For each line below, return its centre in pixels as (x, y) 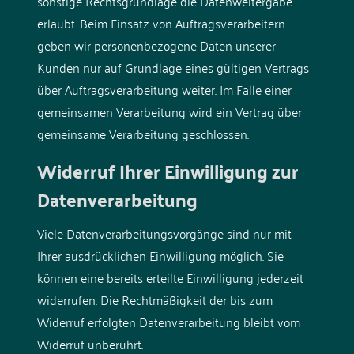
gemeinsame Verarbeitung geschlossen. (143, 133)
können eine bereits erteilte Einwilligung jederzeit (170, 277)
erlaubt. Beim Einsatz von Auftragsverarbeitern (161, 23)
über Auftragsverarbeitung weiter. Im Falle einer (164, 89)
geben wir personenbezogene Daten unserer (156, 45)
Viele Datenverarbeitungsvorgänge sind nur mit (164, 233)
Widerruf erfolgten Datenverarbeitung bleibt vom (168, 321)
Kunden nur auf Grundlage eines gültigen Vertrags (173, 67)
